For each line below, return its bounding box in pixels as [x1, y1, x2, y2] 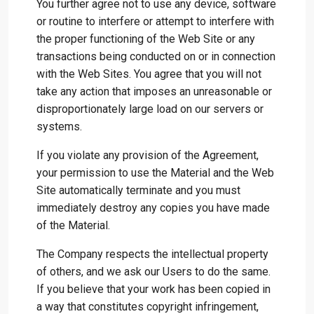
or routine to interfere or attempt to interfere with [36, 15, 274, 28]
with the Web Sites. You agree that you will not [36, 67, 261, 81]
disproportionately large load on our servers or [36, 102, 264, 116]
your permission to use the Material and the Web [36, 166, 274, 179]
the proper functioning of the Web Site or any [36, 32, 255, 46]
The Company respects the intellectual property [36, 247, 268, 261]
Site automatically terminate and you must [36, 184, 240, 197]
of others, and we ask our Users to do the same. [36, 265, 271, 278]
